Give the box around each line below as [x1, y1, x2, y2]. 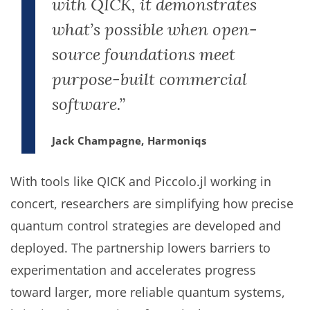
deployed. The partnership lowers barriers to [10, 239, 271, 256]
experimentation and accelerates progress [10, 261, 256, 278]
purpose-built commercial [52, 68, 247, 90]
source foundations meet [52, 43, 235, 65]
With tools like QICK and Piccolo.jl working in [10, 172, 271, 190]
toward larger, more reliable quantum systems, [10, 283, 285, 300]
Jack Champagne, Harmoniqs [52, 133, 207, 147]
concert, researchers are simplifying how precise [10, 194, 293, 212]
